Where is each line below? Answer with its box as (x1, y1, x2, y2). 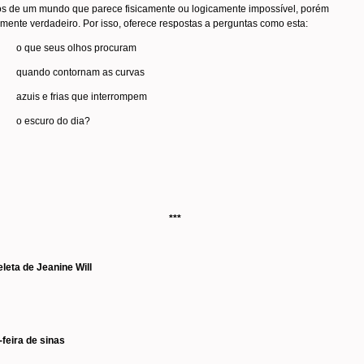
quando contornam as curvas (16, 67, 145, 78)
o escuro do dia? (16, 115, 90, 127)
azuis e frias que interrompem (16, 91, 147, 102)
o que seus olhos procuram (16, 42, 136, 54)
